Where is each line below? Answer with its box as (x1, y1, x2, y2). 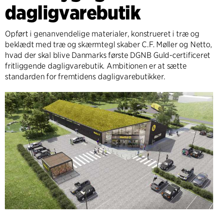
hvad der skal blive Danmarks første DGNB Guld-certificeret (5, 51, 211, 60)
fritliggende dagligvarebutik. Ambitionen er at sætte (5, 61, 187, 71)
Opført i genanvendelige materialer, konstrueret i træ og (5, 29, 200, 39)
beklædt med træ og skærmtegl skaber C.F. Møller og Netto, (5, 40, 212, 50)
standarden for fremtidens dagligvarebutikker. (5, 72, 166, 82)
